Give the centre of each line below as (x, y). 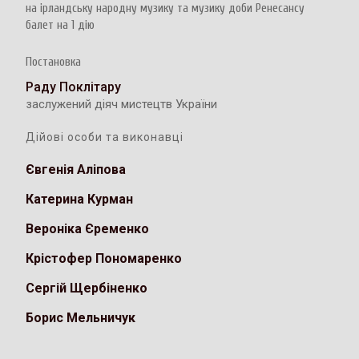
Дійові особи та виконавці (105, 137)
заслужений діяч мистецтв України (122, 105)
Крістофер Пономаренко (104, 259)
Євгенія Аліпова (76, 170)
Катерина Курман (80, 200)
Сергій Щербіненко (87, 288)
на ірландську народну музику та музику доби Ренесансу (165, 9)
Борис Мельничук (81, 318)
